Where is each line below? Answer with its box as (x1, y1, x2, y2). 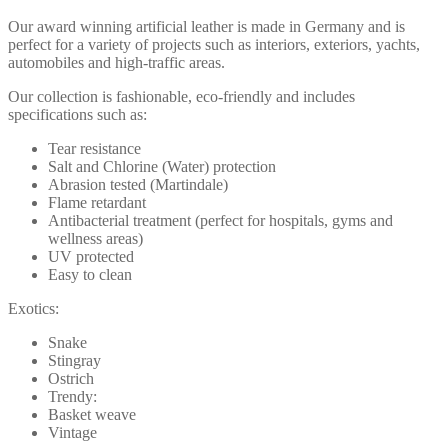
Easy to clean (48, 265, 132, 283)
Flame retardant (48, 193, 146, 211)
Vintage (48, 423, 97, 441)
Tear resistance (48, 139, 141, 157)
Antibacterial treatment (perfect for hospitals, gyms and (48, 211, 393, 229)
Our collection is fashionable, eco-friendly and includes (8, 87, 355, 105)
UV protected (48, 247, 134, 265)
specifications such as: (8, 105, 147, 123)
